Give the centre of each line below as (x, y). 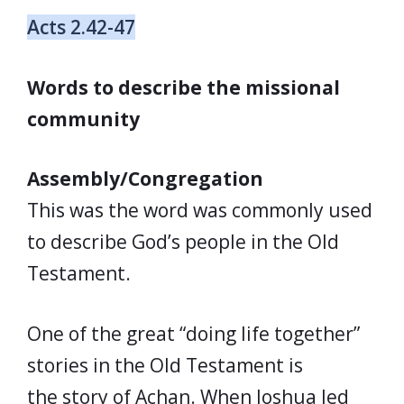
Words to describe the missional (184, 87)
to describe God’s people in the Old (183, 242)
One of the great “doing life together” (193, 333)
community (83, 119)
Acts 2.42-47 (81, 27)
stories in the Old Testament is (165, 365)
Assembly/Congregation (145, 179)
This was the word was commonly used (200, 210)
